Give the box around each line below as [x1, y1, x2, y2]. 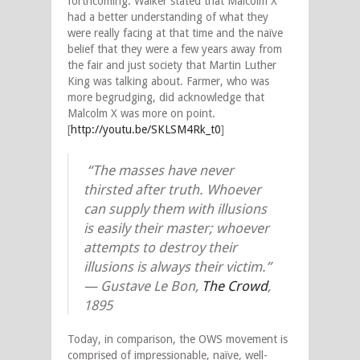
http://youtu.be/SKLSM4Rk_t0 [71, 123, 221, 137]
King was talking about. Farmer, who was [67, 75, 269, 88]
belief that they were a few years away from [67, 43, 282, 56]
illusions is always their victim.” [84, 259, 271, 276]
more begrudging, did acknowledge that [67, 91, 264, 104]
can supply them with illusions [84, 201, 267, 218]
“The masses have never [87, 162, 234, 179]
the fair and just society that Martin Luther [67, 59, 276, 72]
